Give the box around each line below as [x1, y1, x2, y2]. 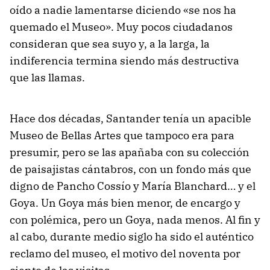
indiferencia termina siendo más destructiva [10, 54, 239, 67]
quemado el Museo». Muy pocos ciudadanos [10, 20, 233, 34]
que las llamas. [10, 71, 85, 84]
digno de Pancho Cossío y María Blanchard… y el [10, 179, 256, 193]
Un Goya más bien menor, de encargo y [41, 196, 240, 210]
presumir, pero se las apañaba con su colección [10, 145, 250, 159]
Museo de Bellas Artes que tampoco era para [10, 128, 234, 142]
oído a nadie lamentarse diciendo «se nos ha [10, 3, 236, 17]
